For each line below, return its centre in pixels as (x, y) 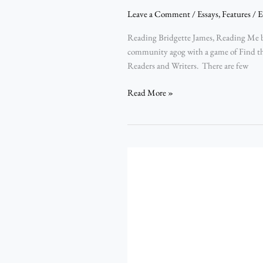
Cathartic (143, 167)
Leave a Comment (159, 14)
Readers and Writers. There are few (188, 65)
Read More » (150, 92)
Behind (139, 238)
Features (236, 14)
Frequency (145, 181)
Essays (208, 14)
